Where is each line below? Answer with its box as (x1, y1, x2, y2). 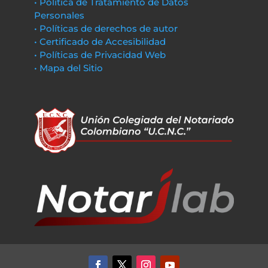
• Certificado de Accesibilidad (33, 36, 166, 47)
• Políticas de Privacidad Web (33, 49, 166, 60)
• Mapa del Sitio (33, 62, 105, 74)
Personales (33, 10, 84, 21)
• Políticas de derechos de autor (33, 23, 178, 34)
